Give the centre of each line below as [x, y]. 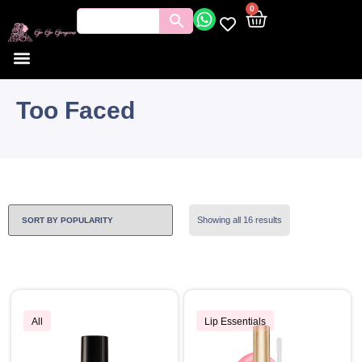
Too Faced [76, 110]
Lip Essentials [236, 321]
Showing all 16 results [240, 220]
